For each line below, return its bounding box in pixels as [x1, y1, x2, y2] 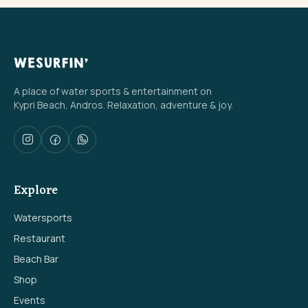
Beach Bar [14, 252, 58, 266]
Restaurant [14, 232, 65, 245]
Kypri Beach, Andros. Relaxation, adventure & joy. [14, 98, 233, 112]
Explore [14, 179, 58, 202]
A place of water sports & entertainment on [14, 85, 212, 98]
